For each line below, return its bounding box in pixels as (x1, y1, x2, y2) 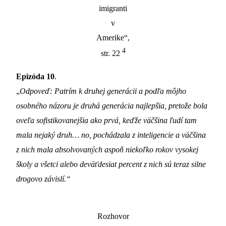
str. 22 (100, 48, 122, 59)
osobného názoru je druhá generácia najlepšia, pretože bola (16, 101, 207, 111)
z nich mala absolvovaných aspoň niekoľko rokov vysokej (16, 145, 198, 155)
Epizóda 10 (16, 72, 54, 82)
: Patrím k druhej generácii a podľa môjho (50, 86, 186, 96)
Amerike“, (96, 33, 130, 43)
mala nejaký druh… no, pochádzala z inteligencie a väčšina (16, 130, 206, 140)
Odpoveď (20, 86, 50, 96)
